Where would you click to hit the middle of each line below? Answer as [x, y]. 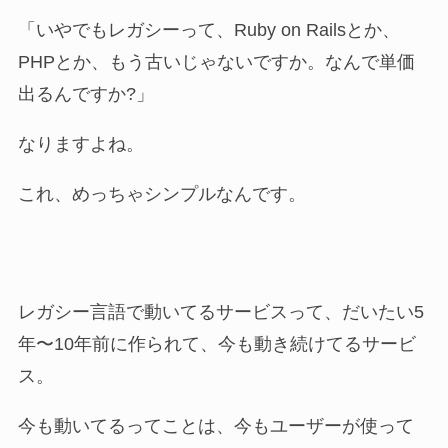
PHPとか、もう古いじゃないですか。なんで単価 [216, 62]
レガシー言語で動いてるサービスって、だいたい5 [220, 312]
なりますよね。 [80, 144]
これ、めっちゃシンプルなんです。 [161, 194]
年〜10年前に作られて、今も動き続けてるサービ [216, 344]
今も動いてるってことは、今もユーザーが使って [215, 425]
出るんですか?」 [85, 94]
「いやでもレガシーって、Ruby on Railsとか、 [208, 30]
